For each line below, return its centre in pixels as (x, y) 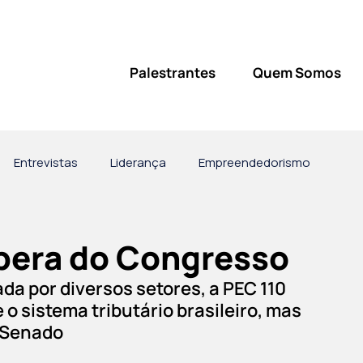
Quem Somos (297, 73)
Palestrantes (173, 73)
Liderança (138, 162)
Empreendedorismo (254, 162)
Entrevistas (46, 162)
